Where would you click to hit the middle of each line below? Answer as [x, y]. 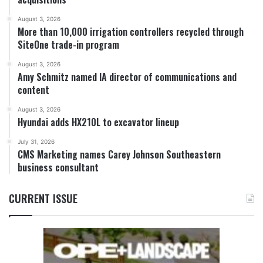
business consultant [58, 167]
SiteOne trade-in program [68, 44]
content [33, 90]
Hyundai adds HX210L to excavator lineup [98, 122]
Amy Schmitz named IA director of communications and [127, 77]
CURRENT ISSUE [43, 198]
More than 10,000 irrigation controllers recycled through [131, 31]
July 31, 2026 [36, 141]
